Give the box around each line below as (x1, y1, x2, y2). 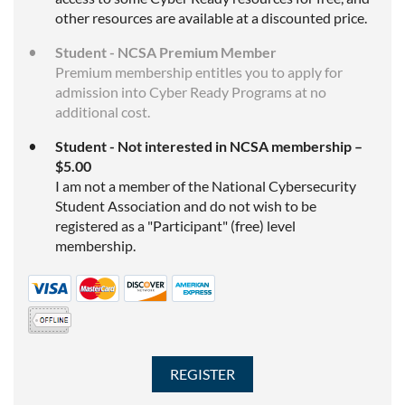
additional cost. (55, 103, 150, 120)
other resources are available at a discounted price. (55, 9, 367, 26)
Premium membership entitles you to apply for (55, 63, 343, 80)
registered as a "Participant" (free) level (55, 217, 296, 234)
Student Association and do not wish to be (55, 197, 316, 214)
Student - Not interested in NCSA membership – (55, 137, 363, 155)
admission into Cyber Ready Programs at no (55, 83, 326, 100)
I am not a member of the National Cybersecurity (55, 177, 356, 194)
